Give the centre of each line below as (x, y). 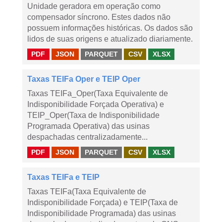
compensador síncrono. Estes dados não (99, 17)
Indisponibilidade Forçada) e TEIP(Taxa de (103, 202)
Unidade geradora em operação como (94, 6)
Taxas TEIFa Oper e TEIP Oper (84, 79)
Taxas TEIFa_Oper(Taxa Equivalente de (98, 93)
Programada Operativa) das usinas (88, 126)
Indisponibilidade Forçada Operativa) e (96, 104)
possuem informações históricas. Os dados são (110, 28)
